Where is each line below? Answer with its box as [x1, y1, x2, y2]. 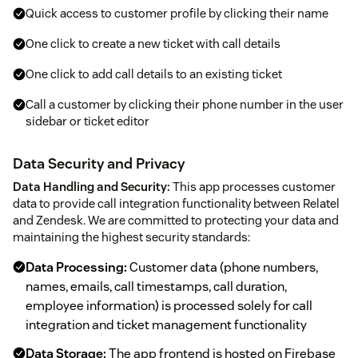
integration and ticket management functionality [26, 316, 307, 334]
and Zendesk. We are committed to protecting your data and [13, 213, 339, 229]
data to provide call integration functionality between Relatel [13, 196, 340, 212]
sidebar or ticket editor [26, 113, 149, 129]
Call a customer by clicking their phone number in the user [26, 97, 344, 112]
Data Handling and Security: [13, 179, 170, 195]
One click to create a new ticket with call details [26, 36, 280, 51]
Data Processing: [26, 259, 127, 276]
